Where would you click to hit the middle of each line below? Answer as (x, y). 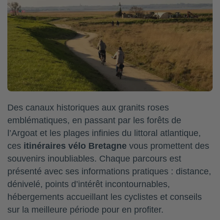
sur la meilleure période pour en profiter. (85, 210)
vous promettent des (168, 146)
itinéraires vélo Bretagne (75, 146)
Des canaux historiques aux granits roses (88, 108)
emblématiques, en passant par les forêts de (94, 121)
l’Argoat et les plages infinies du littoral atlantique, (104, 133)
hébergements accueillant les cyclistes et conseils (105, 197)
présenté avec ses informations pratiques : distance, (109, 172)
